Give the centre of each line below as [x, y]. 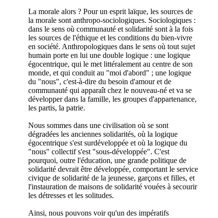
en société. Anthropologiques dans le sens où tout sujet [112, 46]
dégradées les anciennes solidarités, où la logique [103, 134]
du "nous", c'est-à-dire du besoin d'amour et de [100, 81]
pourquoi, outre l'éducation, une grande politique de [107, 160]
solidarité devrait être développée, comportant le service [113, 169]
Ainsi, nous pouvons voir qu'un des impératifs [99, 213]
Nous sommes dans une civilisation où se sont [98, 125]
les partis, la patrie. [57, 108]
